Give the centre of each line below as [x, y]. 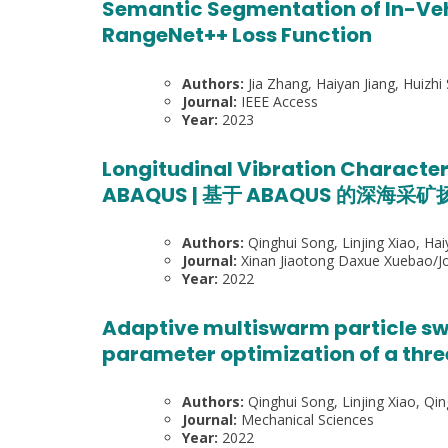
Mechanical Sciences [305, 420]
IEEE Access [277, 102]
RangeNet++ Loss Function [237, 35]
